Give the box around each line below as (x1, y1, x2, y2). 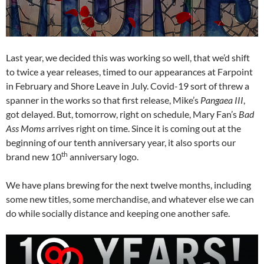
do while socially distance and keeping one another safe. (6, 207, 230, 219)
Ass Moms (6, 123, 45, 134)
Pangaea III (200, 94, 243, 106)
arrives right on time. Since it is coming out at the (45, 123, 241, 134)
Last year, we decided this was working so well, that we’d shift (6, 52, 250, 64)
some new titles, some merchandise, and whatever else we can (6, 193, 254, 205)
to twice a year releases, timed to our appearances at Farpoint (6, 66, 253, 78)
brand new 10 (6, 151, 61, 163)
